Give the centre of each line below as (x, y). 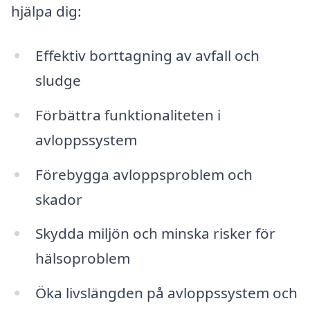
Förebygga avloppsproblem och (144, 174)
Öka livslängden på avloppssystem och (166, 293)
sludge (58, 80)
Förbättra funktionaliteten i (128, 115)
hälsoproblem (82, 258)
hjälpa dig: (46, 11)
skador (58, 199)
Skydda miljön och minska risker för (155, 234)
